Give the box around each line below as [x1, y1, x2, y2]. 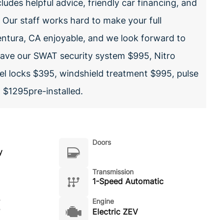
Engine [92, 197, 114, 205]
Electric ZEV [92, 207, 138, 217]
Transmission [92, 167, 134, 176]
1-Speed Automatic [92, 176, 164, 186]
